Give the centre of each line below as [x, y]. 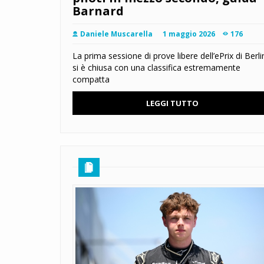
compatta [91, 80]
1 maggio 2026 [189, 34]
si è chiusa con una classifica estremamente [156, 68]
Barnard [98, 11]
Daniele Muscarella [116, 34]
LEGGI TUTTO [172, 103]
